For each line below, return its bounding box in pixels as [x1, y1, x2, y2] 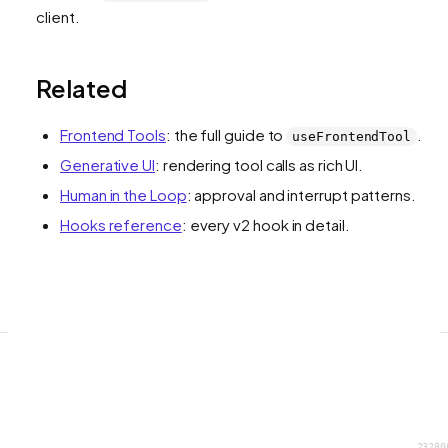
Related [36, 72, 127, 103]
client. [36, 6, 80, 26]
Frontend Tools [60, 124, 166, 144]
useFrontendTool [292, 128, 412, 144]
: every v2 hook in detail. [181, 214, 350, 234]
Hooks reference [60, 214, 182, 234]
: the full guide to [165, 124, 287, 144]
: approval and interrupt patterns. [186, 184, 416, 204]
